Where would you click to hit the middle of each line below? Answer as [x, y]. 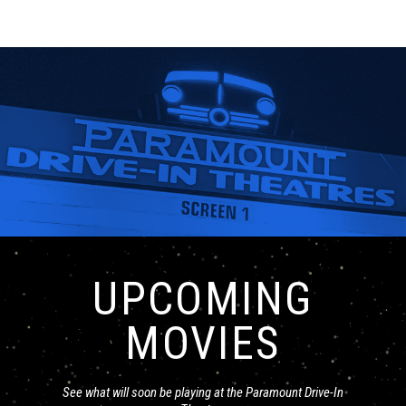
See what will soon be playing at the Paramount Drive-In [203, 392]
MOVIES [203, 343]
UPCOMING [203, 299]
